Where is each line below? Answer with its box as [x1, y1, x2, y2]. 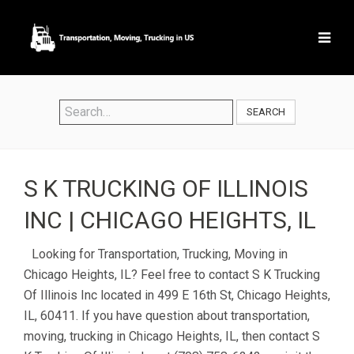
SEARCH [246, 106, 285, 118]
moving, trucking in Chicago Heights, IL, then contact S [24, 329, 320, 344]
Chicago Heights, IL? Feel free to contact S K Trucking [24, 267, 320, 282]
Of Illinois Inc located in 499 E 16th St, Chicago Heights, [24, 288, 330, 303]
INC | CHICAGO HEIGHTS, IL [24, 206, 316, 234]
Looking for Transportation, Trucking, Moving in [32, 247, 288, 262]
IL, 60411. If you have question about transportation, [24, 308, 310, 323]
